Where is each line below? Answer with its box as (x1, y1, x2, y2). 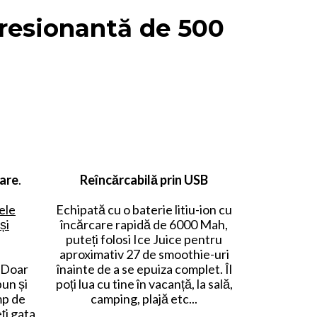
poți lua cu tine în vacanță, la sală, (55, 276, 233, 292)
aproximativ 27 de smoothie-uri (59, 246, 229, 262)
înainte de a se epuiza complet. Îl (56, 261, 232, 277)
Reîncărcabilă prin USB (80, 172, 208, 188)
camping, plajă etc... (91, 291, 197, 306)
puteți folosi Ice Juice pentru (66, 231, 222, 247)
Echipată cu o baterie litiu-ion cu (56, 202, 232, 217)
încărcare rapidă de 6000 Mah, (60, 217, 228, 232)
